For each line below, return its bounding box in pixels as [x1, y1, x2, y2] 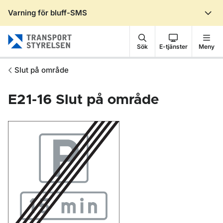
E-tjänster [159, 42, 188, 50]
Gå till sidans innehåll [21, 16, 100, 26]
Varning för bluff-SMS [8, 8, 87, 17]
